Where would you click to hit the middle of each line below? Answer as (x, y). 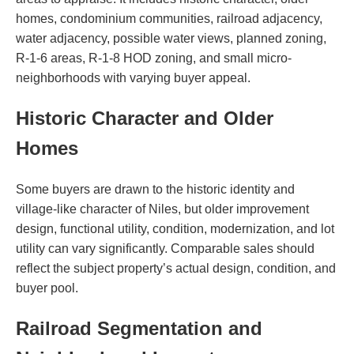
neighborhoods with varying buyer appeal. (133, 78)
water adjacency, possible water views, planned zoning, (171, 38)
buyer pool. (47, 288)
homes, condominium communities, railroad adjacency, (169, 19)
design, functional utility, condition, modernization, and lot (175, 228)
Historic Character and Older (145, 118)
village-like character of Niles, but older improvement (162, 209)
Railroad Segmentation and (139, 328)
